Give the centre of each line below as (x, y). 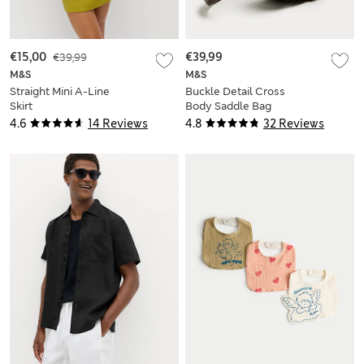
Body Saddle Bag (228, 106)
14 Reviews (118, 123)
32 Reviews (294, 123)
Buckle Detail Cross (235, 91)
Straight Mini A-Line (60, 91)
